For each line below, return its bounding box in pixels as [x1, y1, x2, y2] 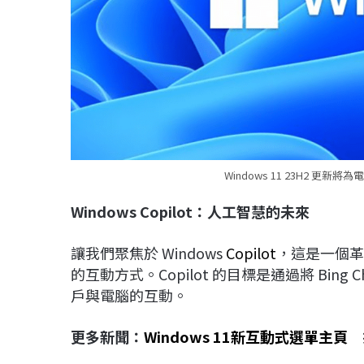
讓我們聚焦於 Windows [71, 242, 226, 264]
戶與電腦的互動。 [71, 284, 188, 306]
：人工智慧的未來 [193, 201, 310, 223]
